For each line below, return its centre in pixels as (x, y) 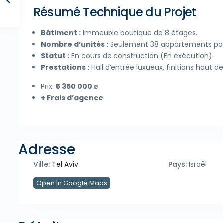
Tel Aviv (65, 165)
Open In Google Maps (72, 183)
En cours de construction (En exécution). (141, 56)
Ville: (42, 165)
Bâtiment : (61, 33)
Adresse (47, 150)
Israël (196, 165)
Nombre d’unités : (74, 45)
